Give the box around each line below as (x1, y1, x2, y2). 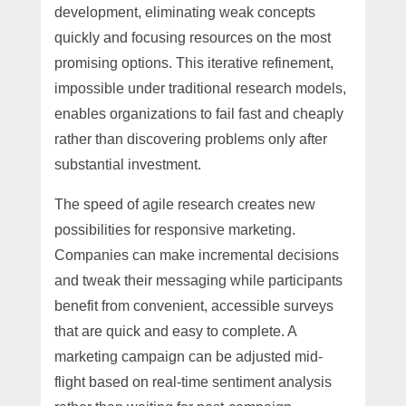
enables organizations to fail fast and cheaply (53, 105, 343, 121)
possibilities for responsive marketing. (53, 221, 295, 237)
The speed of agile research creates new (53, 196, 315, 212)
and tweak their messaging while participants (53, 272, 343, 288)
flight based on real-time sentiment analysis (53, 373, 332, 390)
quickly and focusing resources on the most (53, 29, 331, 45)
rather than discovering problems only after (53, 130, 327, 147)
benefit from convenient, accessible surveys (53, 297, 333, 314)
